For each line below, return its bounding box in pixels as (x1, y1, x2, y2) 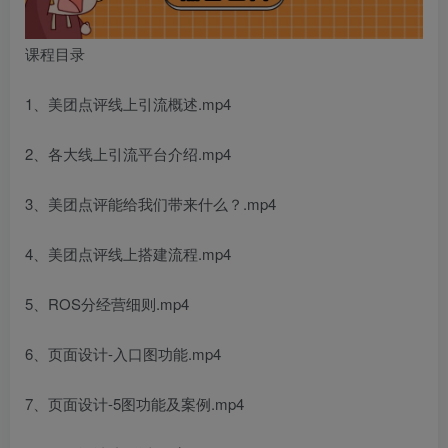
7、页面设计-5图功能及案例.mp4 (25, 392, 244, 414)
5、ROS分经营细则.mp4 (25, 292, 189, 314)
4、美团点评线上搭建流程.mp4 (25, 242, 231, 264)
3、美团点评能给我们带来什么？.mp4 (25, 192, 276, 214)
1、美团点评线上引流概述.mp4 (25, 92, 231, 114)
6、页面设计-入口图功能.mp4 (25, 342, 221, 364)
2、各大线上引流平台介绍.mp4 (25, 142, 231, 164)
